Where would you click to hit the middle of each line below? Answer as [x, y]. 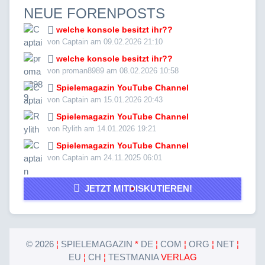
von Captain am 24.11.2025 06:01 [105, 157]
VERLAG [177, 257]
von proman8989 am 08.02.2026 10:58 [113, 70]
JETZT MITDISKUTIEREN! [136, 188]
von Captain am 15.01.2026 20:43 [105, 99]
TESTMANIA [133, 257]
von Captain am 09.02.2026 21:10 [105, 41]
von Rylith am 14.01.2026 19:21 [102, 128]
